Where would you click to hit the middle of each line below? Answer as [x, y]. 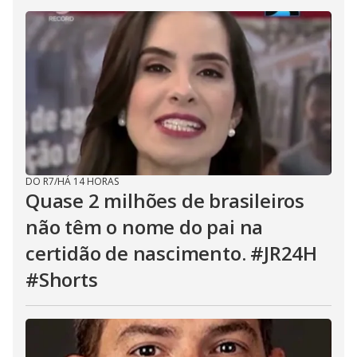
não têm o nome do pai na [145, 227]
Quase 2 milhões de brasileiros [165, 200]
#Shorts [62, 279]
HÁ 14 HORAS [88, 181]
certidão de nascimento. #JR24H [171, 253]
